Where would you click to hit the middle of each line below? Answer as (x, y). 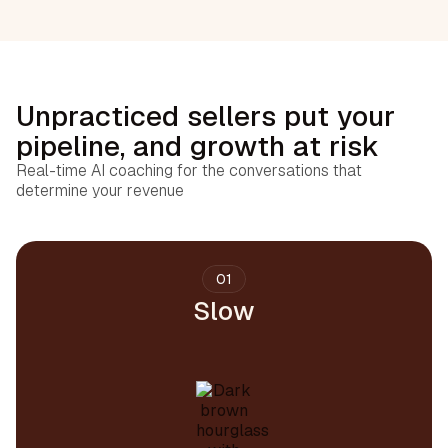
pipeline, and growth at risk (197, 146)
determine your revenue (100, 191)
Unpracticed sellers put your (205, 116)
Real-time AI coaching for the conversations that (189, 171)
